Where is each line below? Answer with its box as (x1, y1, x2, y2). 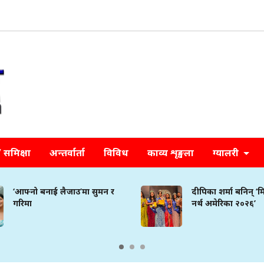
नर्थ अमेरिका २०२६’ (192, 197, 256, 209)
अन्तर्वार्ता (49, 146, 85, 160)
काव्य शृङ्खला (147, 146, 194, 160)
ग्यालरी (212, 146, 241, 160)
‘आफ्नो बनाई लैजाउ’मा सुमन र (12, 186, 114, 197)
